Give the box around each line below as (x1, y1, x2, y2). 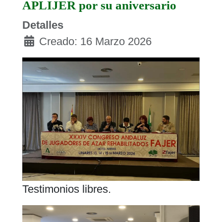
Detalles (22, 18, 63, 31)
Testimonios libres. (22, 182, 111, 195)
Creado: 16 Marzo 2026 (39, 35, 152, 48)
